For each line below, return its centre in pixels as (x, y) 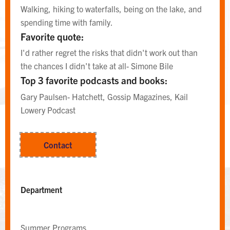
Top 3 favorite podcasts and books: (94, 80)
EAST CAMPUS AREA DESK (92, 130)
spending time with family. (67, 22)
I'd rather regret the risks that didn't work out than (109, 53)
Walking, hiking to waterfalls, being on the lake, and (111, 8)
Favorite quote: (52, 36)
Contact (58, 145)
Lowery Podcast (48, 110)
